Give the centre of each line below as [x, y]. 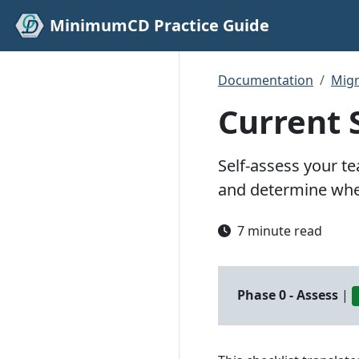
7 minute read [280, 231]
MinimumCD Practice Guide [159, 25]
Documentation [266, 80]
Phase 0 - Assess [288, 295]
